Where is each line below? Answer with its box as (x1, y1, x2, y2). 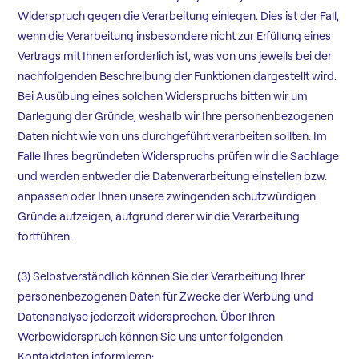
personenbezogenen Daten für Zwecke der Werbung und (18, 289, 314, 305)
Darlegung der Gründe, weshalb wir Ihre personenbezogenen (18, 109, 334, 124)
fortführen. (18, 229, 73, 244)
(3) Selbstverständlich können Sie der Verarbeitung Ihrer (18, 269, 305, 284)
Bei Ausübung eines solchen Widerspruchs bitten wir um (18, 89, 309, 104)
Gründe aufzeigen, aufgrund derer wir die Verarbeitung (18, 209, 301, 224)
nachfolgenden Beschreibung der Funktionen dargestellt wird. (18, 69, 337, 84)
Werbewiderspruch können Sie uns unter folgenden (18, 329, 284, 345)
